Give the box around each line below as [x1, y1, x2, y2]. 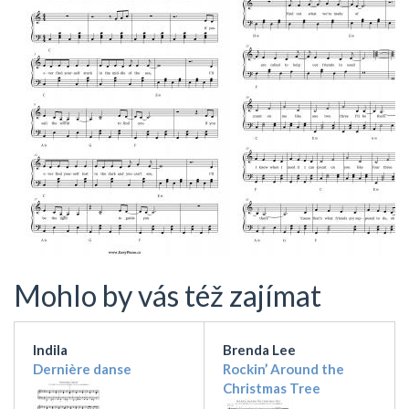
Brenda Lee [223, 341, 296, 358]
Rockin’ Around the [223, 360, 344, 377]
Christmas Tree [223, 379, 320, 396]
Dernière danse [33, 360, 131, 377]
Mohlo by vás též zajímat [14, 278, 321, 314]
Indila [33, 341, 68, 358]
